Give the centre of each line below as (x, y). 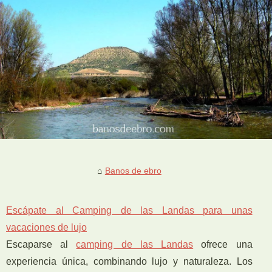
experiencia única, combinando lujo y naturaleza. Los (129, 261)
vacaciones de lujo (46, 227)
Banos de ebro (133, 170)
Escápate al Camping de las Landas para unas (129, 210)
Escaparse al (41, 244)
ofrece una (223, 244)
